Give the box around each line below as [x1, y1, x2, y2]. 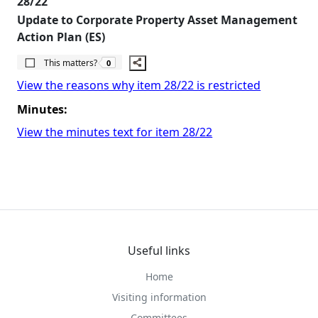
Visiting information [111, 290, 207, 304]
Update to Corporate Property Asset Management [17, 11, 298, 28]
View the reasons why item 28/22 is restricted [17, 77, 261, 93]
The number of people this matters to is [106, 50, 263, 62]
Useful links [128, 242, 190, 258]
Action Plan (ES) [17, 28, 106, 45]
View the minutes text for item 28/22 [17, 124, 213, 140]
